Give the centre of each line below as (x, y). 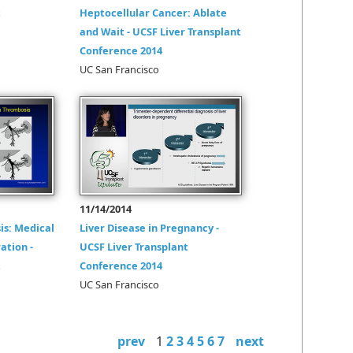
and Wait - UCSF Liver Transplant (160, 32)
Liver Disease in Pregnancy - (149, 228)
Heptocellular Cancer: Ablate (153, 13)
